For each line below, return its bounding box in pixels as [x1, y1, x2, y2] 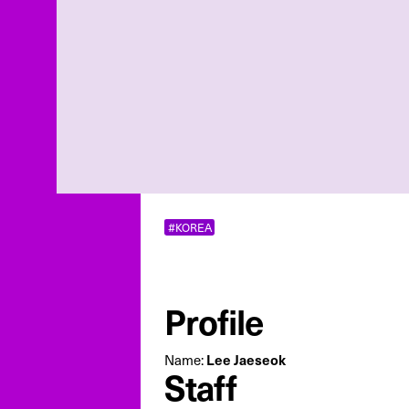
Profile [163, 297, 264, 344]
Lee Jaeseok [205, 350, 286, 370]
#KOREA [167, 218, 212, 235]
